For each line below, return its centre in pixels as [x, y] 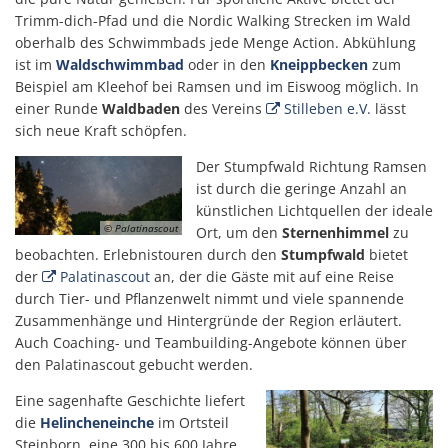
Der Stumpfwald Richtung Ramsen [311, 166]
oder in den [229, 64]
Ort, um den [239, 232]
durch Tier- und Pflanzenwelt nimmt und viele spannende [209, 298]
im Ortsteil [191, 422]
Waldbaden [141, 108]
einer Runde [58, 108]
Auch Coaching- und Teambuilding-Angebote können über [211, 342]
